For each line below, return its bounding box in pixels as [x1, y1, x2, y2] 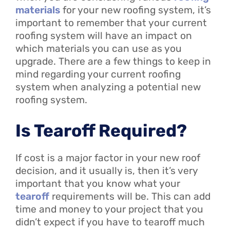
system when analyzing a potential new [15, 81, 201, 93]
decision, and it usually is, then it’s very [15, 165, 198, 177]
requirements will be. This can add [49, 190, 210, 203]
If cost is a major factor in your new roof [15, 152, 200, 164]
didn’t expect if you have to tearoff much [15, 216, 205, 228]
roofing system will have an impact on [15, 29, 192, 42]
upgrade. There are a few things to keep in [15, 55, 211, 67]
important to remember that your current [15, 16, 207, 29]
